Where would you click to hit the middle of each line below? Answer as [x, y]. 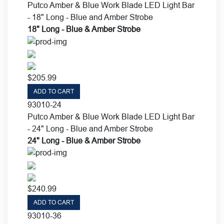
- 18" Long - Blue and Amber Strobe [90, 17]
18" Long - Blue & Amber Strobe [84, 29]
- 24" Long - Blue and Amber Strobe [90, 128]
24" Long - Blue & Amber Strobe [84, 140]
